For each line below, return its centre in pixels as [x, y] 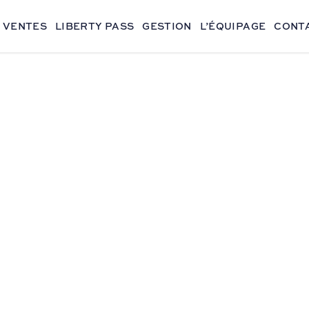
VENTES [25, 26]
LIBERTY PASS [95, 26]
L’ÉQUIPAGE [233, 26]
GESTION [167, 26]
